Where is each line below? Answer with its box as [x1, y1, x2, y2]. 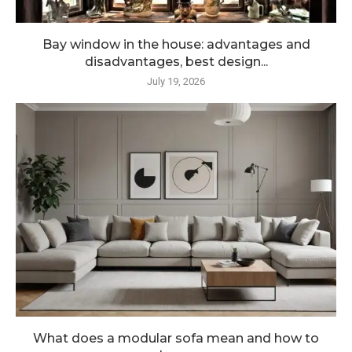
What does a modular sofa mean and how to [33, 331, 319, 346]
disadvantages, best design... [84, 54, 268, 70]
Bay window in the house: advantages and [42, 37, 310, 53]
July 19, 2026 [147, 75, 205, 88]
